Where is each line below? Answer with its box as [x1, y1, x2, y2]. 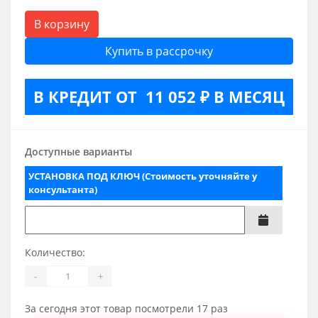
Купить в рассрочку [105, 43, 213, 60]
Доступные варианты [25, 145, 132, 159]
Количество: [25, 246, 85, 260]
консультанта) [28, 183, 97, 197]
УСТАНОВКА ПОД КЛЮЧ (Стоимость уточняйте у [28, 170, 257, 183]
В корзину [34, 16, 89, 33]
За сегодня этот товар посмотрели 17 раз [25, 302, 228, 316]
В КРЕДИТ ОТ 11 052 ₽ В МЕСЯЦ [33, 86, 285, 108]
